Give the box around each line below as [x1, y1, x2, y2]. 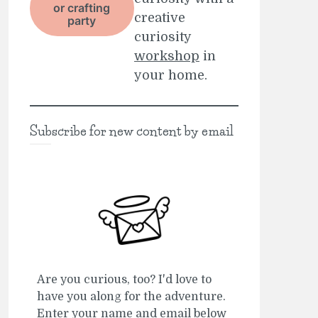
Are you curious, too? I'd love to [36, 273, 212, 286]
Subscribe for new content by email [29, 123, 234, 139]
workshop [133, 48, 199, 63]
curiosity [133, 29, 191, 44]
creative [133, 10, 185, 25]
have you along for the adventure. [36, 290, 226, 303]
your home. [133, 67, 207, 82]
